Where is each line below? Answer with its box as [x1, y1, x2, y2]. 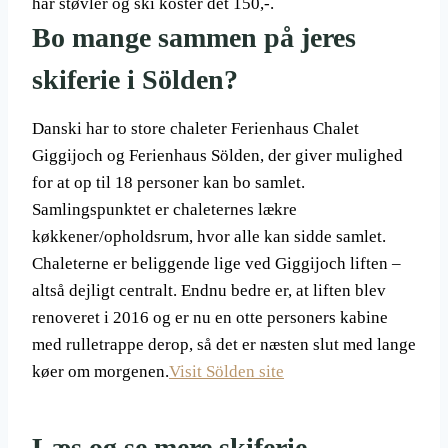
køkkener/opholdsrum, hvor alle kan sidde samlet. [32, 227, 386, 247]
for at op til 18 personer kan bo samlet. [32, 173, 305, 193]
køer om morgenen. [32, 362, 169, 382]
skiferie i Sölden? [32, 64, 238, 96]
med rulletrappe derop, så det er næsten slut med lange [32, 335, 416, 355]
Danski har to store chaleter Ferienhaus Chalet [32, 119, 359, 139]
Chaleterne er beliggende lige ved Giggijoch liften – [32, 254, 401, 274]
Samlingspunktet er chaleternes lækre [32, 200, 297, 220]
